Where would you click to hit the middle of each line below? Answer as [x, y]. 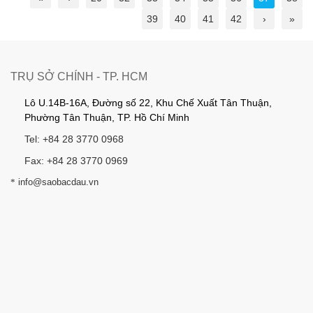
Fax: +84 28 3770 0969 [76, 160]
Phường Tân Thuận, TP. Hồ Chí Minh [107, 117]
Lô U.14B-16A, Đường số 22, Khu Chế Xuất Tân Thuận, [148, 102]
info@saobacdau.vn [57, 182]
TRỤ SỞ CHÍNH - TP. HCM [79, 76]
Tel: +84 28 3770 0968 [74, 139]
